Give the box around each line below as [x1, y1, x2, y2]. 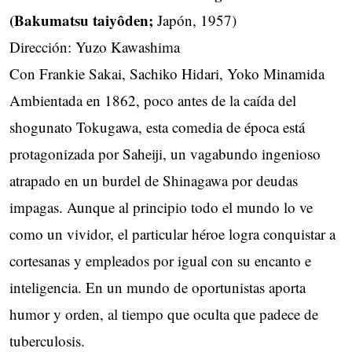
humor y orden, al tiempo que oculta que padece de [9, 303, 318, 324]
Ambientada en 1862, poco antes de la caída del [9, 90, 296, 110]
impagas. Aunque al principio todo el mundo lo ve [9, 196, 313, 217]
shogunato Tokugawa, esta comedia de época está [9, 116, 305, 137]
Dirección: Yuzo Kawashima [9, 36, 180, 57]
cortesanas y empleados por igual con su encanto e [9, 250, 311, 270]
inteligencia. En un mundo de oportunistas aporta [9, 277, 306, 297]
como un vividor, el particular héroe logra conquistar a [9, 223, 335, 244]
